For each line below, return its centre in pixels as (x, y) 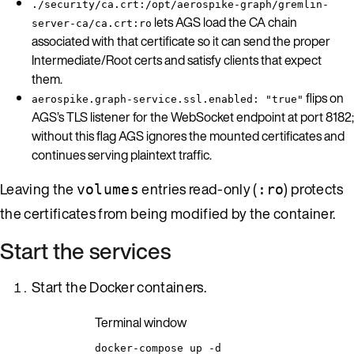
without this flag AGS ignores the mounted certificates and (188, 136)
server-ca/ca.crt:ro (92, 23)
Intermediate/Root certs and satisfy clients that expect (177, 60)
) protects (314, 188)
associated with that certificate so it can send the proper (181, 41)
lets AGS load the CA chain (224, 22)
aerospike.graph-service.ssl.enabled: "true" (168, 99)
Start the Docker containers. (119, 286)
